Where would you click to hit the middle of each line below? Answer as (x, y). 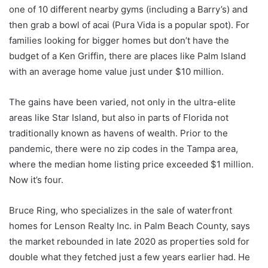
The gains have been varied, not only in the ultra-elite (122, 102)
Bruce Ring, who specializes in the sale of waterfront (121, 210)
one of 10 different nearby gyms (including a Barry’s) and (128, 9)
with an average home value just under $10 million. (116, 71)
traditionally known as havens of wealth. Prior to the (118, 133)
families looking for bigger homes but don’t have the (119, 40)
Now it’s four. (36, 180)
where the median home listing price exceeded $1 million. (131, 164)
